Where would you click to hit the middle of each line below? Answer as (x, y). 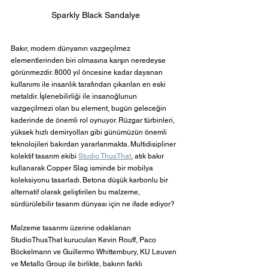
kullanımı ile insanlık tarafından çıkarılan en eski (89, 85)
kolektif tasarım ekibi (45, 156)
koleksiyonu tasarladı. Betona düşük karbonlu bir (90, 180)
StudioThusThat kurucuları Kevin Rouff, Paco (84, 240)
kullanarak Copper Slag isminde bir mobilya (83, 168)
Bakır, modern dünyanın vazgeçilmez (71, 49)
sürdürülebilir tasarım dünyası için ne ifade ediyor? (93, 204)
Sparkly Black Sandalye (96, 15)
